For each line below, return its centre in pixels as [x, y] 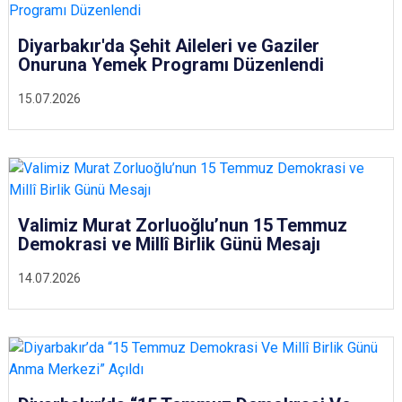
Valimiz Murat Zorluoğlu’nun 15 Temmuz [183, 225]
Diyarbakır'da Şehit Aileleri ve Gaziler [169, 46]
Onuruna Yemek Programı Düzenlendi [171, 65]
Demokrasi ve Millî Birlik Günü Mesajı [169, 244]
